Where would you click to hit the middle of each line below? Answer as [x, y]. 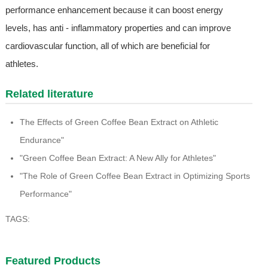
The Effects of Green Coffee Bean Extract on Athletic [119, 122]
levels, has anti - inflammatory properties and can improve [118, 28]
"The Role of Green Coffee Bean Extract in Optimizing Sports [135, 176]
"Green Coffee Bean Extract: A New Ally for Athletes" [118, 158]
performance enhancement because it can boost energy [114, 10]
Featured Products [53, 261]
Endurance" [42, 140]
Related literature [49, 94]
